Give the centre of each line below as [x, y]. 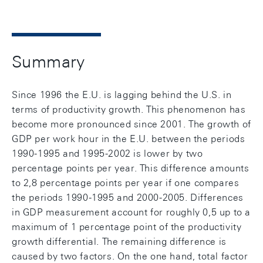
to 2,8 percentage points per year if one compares [126, 183]
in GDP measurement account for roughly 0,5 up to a [131, 212]
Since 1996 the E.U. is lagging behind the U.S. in [122, 95]
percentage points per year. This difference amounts [131, 168]
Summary [48, 62]
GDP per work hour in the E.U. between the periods [129, 139]
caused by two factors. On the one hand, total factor [130, 256]
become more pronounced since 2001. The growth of [131, 124]
